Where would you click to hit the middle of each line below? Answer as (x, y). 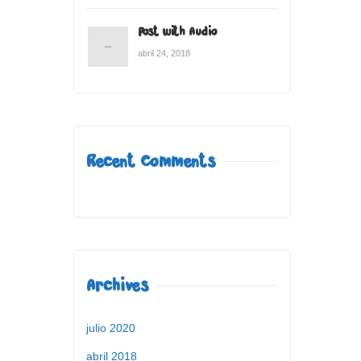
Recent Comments (151, 161)
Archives (117, 285)
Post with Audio (178, 31)
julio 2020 (111, 328)
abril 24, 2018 (164, 53)
